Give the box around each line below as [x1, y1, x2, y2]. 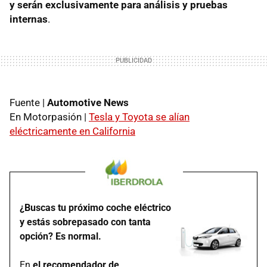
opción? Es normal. [20, 231, 101, 242]
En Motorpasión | [10, 111, 89, 123]
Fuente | [10, 97, 47, 108]
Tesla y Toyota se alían [89, 111, 190, 123]
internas [10, 13, 48, 25]
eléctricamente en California [10, 125, 135, 137]
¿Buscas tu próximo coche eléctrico [20, 202, 171, 213]
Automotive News [47, 97, 129, 108]
